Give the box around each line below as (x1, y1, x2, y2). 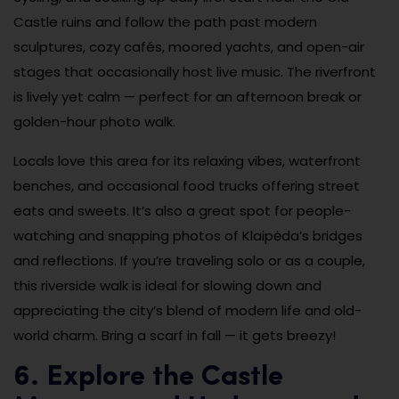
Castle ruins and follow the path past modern (13, 12, 317, 31)
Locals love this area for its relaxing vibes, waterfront (13, 151, 361, 170)
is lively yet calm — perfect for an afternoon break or (13, 86, 362, 106)
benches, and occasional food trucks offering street (13, 175, 360, 195)
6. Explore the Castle (13, 362, 283, 392)
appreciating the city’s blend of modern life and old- (13, 300, 362, 320)
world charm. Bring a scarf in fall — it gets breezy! (13, 325, 336, 345)
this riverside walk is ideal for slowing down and (13, 275, 322, 295)
